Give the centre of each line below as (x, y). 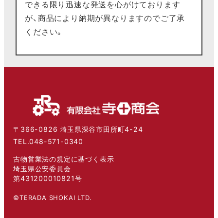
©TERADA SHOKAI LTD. (53, 197)
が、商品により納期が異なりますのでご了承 (105, 18)
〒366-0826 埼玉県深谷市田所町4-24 (78, 129)
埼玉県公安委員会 (42, 168)
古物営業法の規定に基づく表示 (64, 159)
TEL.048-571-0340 (48, 141)
